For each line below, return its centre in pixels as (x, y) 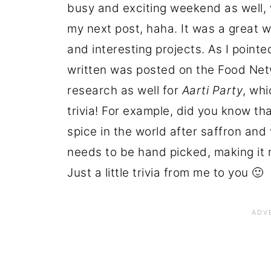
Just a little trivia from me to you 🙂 (165, 172)
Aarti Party (212, 90)
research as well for (125, 90)
